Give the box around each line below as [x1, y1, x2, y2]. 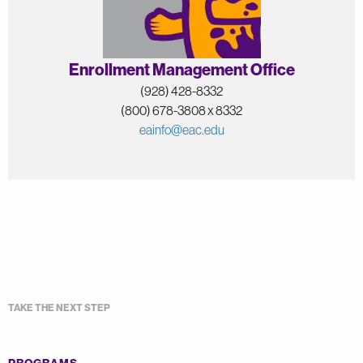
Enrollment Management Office [68, 59, 295, 80]
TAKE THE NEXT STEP [8, 301, 110, 314]
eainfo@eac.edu [139, 122, 224, 139]
